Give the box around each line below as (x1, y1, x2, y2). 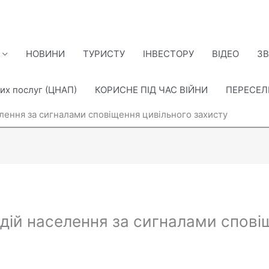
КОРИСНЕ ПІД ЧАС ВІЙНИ (95, 84, 208, 95)
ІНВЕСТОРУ (143, 48, 194, 59)
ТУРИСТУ (83, 48, 125, 59)
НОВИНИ (26, 48, 65, 59)
